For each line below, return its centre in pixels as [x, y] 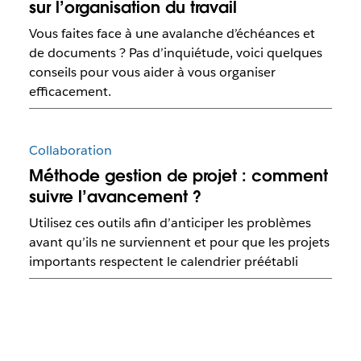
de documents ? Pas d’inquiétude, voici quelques [175, 53]
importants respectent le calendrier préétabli [163, 262]
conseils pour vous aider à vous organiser [152, 73]
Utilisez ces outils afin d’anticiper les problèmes [170, 223]
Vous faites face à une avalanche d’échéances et [172, 34]
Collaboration [70, 151]
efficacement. [70, 92]
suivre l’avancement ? [115, 197]
